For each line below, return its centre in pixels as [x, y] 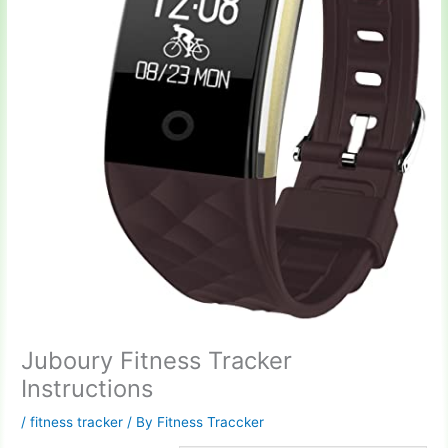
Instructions [87, 389]
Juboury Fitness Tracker [157, 361]
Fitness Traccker [211, 422]
